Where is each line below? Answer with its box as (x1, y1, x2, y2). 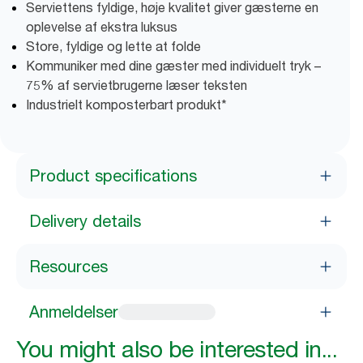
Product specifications (29, 166, 197, 186)
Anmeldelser (29, 302, 118, 322)
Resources (29, 257, 108, 276)
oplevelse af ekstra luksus (26, 19, 177, 35)
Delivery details (29, 211, 141, 231)
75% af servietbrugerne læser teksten (26, 77, 247, 93)
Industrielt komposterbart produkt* (26, 96, 227, 113)
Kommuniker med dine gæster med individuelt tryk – (26, 58, 321, 74)
